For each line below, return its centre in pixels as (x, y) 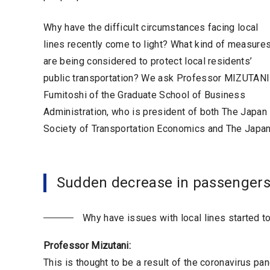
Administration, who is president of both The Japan (155, 111)
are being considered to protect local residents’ (148, 61)
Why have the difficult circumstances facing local (151, 27)
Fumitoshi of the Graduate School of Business (145, 95)
